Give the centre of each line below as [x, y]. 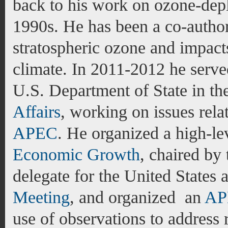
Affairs [37, 112]
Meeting [41, 197]
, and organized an [137, 197]
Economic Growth [76, 154]
